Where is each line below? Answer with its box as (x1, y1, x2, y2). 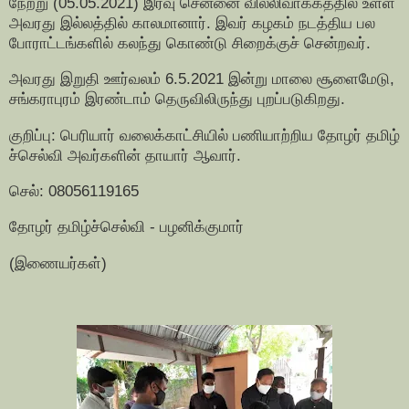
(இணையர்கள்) (9, 253, 107, 272)
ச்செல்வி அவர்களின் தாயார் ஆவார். (9, 145, 241, 164)
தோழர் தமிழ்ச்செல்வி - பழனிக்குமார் (9, 217, 244, 236)
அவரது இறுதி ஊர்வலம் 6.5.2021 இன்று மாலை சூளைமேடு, (9, 69, 399, 89)
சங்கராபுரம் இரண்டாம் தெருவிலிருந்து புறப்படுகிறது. (9, 89, 345, 109)
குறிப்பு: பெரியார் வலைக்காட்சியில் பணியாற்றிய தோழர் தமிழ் (9, 125, 400, 144)
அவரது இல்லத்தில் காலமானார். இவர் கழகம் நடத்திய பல (9, 13, 380, 32)
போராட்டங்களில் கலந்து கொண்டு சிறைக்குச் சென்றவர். (9, 33, 371, 52)
